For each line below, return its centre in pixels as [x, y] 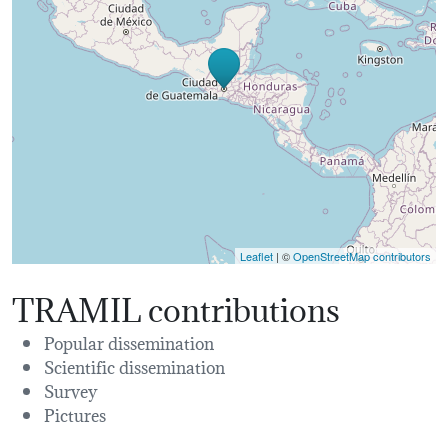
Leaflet [256, 256]
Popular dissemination [129, 342]
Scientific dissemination [134, 366]
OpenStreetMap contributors [362, 256]
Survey [70, 390]
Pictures [75, 414]
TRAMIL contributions [176, 307]
